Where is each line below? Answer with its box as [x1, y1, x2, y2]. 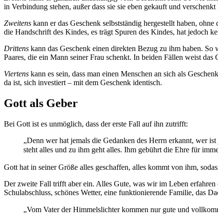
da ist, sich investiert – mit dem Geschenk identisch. [4, 78, 162, 87]
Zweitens [4, 19, 33, 28]
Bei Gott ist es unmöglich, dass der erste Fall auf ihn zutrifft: [4, 120, 188, 128]
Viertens [4, 70, 31, 78]
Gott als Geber [4, 97, 78, 110]
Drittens [4, 44, 31, 53]
